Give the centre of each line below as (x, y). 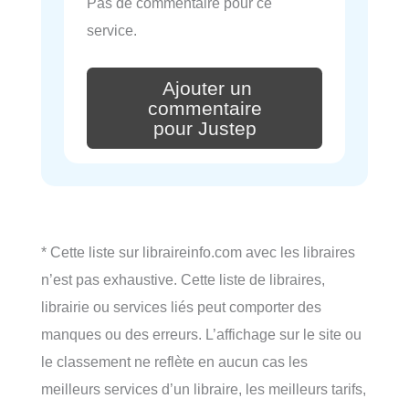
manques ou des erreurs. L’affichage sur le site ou (201, 334)
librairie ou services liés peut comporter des (181, 306)
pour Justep (204, 128)
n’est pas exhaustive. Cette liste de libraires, (183, 279)
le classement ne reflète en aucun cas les (174, 361)
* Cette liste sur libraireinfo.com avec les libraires (198, 252)
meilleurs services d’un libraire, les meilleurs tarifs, (204, 388)
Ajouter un (207, 88)
